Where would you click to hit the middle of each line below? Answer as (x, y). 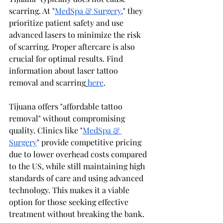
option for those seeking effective (70, 202)
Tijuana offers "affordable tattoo (67, 107)
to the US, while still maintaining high (78, 166)
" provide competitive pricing (90, 142)
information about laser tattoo (64, 71)
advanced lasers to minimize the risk (76, 35)
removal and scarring (47, 83)
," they (133, 11)
